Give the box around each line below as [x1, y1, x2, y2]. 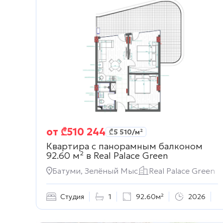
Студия [60, 192, 84, 201]
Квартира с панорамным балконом [46, 140, 203, 152]
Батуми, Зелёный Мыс [52, 166, 138, 176]
